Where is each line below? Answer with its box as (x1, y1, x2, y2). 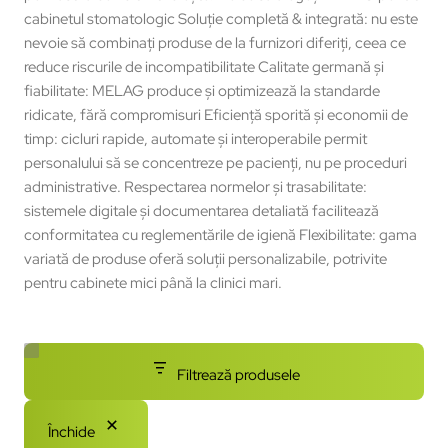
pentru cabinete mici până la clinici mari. (24, 272, 282, 293)
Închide (48, 421, 95, 442)
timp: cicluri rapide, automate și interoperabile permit (24, 128, 367, 149)
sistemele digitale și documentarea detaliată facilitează (24, 200, 379, 221)
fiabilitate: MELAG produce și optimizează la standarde (24, 80, 380, 101)
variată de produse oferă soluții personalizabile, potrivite (24, 248, 387, 269)
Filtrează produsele (177, 364, 300, 385)
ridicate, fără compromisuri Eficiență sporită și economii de (24, 104, 408, 125)
